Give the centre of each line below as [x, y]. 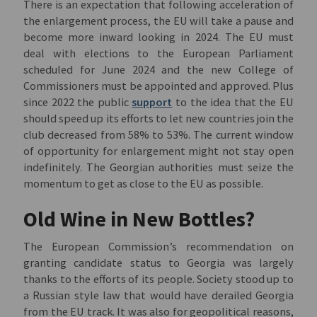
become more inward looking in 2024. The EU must [158, 37]
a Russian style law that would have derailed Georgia [158, 295]
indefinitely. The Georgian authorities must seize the [158, 167]
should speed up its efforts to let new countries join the [158, 119]
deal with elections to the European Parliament [158, 53]
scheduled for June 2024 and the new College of [158, 70]
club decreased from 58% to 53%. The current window [158, 135]
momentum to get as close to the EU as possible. [144, 184]
